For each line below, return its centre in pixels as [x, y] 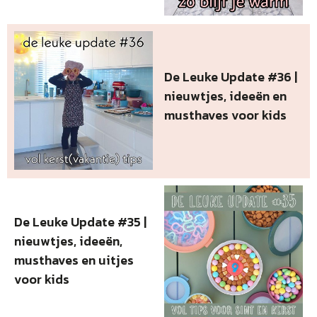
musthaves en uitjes [74, 260]
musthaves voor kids [226, 115]
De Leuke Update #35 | [80, 221]
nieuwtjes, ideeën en [226, 96]
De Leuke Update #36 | [231, 77]
